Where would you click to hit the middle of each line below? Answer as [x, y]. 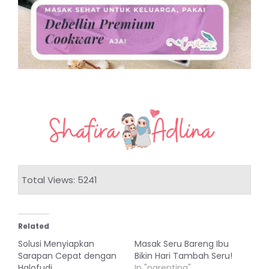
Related [34, 226]
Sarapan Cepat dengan [67, 255]
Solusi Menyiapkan [56, 243]
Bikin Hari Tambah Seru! [183, 255]
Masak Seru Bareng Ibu [182, 243]
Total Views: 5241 [59, 180]
